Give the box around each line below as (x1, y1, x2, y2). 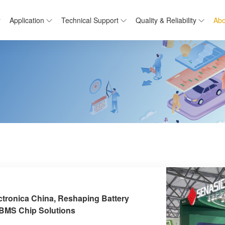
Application (10, 15, 45, 25)
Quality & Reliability (136, 15, 197, 25)
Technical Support (61, 15, 119, 25)
